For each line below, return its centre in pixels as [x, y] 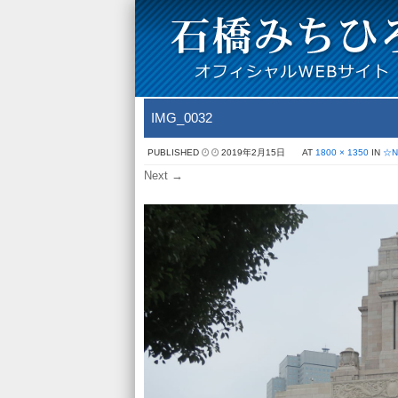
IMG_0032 [182, 118]
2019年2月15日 [253, 152]
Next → [163, 175]
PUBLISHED [175, 152]
